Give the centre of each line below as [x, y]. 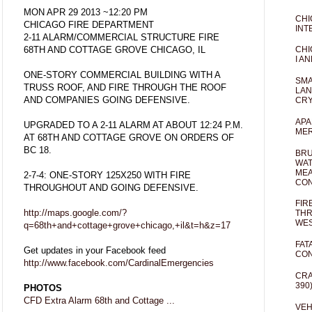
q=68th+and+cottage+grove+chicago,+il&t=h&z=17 [127, 226]
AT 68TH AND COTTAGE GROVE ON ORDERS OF [129, 138]
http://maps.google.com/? [75, 213]
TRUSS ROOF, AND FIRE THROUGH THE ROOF [125, 88]
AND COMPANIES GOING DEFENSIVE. [107, 100]
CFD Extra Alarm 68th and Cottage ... [99, 301]
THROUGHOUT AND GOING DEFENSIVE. [111, 188]
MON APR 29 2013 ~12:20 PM [86, 13]
